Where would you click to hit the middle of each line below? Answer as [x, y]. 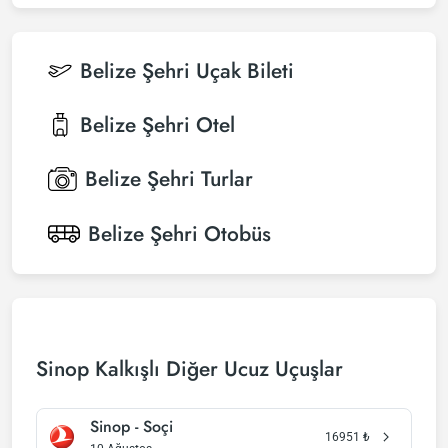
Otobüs [237, 234]
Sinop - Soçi [131, 426]
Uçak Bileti [245, 71]
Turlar [227, 179]
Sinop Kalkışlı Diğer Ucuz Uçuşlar [189, 369]
